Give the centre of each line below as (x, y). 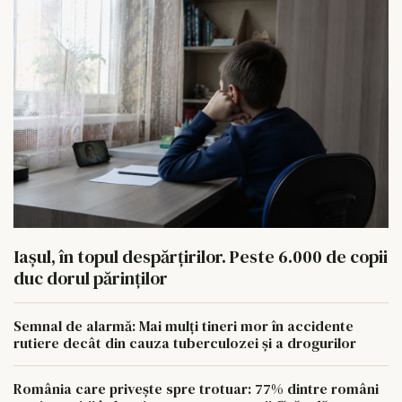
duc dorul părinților (91, 279)
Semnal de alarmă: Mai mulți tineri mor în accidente (184, 326)
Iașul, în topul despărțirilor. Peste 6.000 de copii (201, 257)
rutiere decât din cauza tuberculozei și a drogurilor (185, 343)
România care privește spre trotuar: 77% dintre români (196, 389)
